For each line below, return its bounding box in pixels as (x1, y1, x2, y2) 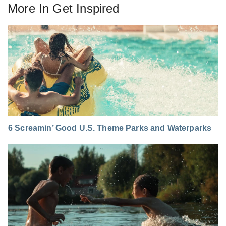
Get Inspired (52, 2, 120, 16)
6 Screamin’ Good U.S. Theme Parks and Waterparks (8, 124, 212, 133)
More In (8, 2, 53, 16)
